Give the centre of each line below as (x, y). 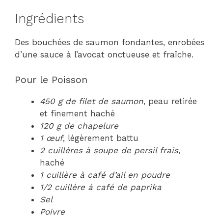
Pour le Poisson (51, 79)
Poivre (52, 211)
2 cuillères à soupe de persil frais (109, 150)
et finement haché (77, 113)
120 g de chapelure (79, 125)
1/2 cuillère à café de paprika (101, 187)
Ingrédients (49, 19)
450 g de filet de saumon (92, 101)
